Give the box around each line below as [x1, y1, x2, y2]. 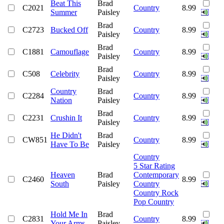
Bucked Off [50, 25, 88, 34]
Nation [50, 95, 72, 104]
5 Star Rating [133, 161, 175, 170]
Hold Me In [50, 209, 87, 218]
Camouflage [50, 47, 89, 56]
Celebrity [50, 69, 79, 78]
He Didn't [50, 130, 81, 139]
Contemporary [133, 170, 179, 179]
